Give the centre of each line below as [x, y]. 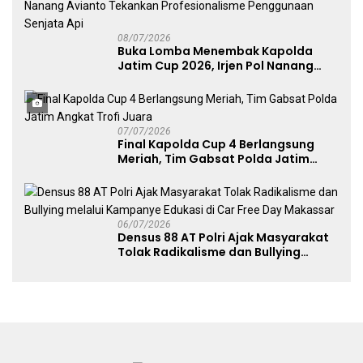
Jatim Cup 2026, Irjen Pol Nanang [216, 66]
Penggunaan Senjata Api [191, 95]
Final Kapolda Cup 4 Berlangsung [216, 145]
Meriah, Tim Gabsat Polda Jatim [214, 159]
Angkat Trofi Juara [173, 174]
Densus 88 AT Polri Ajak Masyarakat [223, 238]
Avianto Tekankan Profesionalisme [221, 81]
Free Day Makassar [174, 282]
